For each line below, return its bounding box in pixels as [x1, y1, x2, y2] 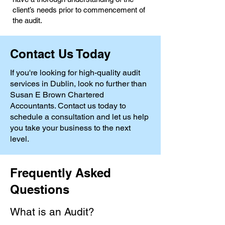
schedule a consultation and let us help [10, 112, 149, 122]
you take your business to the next [10, 123, 131, 133]
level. [10, 134, 29, 144]
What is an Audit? [10, 205, 94, 218]
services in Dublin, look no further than [10, 79, 147, 88]
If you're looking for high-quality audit [10, 68, 140, 77]
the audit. [13, 16, 42, 25]
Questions [10, 182, 69, 196]
